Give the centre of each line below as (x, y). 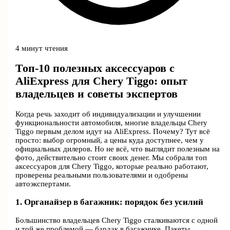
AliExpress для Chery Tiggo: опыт (102, 81)
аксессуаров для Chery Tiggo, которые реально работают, (112, 167)
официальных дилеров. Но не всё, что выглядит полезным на (118, 149)
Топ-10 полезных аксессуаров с (95, 68)
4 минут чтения (42, 48)
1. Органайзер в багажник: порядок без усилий (110, 202)
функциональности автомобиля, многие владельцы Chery (112, 123)
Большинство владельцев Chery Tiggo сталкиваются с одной (117, 221)
